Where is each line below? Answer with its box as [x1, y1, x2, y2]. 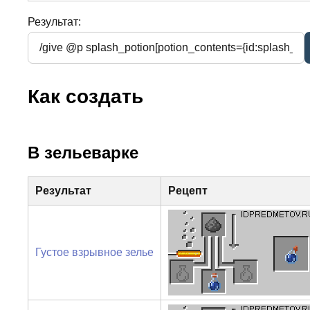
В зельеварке [28, 143, 138, 162]
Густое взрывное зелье [35, 246, 154, 258]
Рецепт [167, 184, 208, 197]
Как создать [28, 85, 143, 107]
